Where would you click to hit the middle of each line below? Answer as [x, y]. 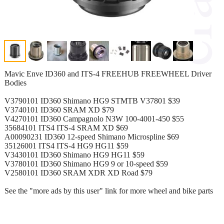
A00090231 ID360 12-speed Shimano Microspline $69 [92, 136]
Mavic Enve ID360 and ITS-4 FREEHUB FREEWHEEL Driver [108, 73]
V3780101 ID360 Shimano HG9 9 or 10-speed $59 [86, 163]
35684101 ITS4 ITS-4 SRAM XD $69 [66, 127]
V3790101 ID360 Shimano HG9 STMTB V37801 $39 [92, 100]
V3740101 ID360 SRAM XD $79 [59, 109]
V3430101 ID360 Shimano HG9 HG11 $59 [74, 154]
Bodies [15, 82]
